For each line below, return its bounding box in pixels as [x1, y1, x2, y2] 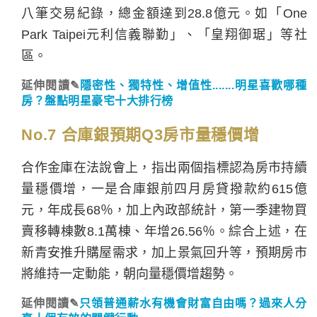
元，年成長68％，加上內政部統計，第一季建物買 [21, 202, 307, 217]
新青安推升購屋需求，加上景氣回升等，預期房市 [21, 245, 307, 260]
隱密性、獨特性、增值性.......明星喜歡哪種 [79, 79, 307, 91]
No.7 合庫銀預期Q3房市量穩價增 [21, 125, 260, 144]
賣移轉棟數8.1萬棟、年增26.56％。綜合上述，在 [21, 224, 307, 238]
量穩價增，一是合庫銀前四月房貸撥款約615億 [21, 181, 307, 196]
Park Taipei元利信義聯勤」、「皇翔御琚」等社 [21, 27, 307, 42]
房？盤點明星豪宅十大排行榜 [21, 94, 173, 107]
